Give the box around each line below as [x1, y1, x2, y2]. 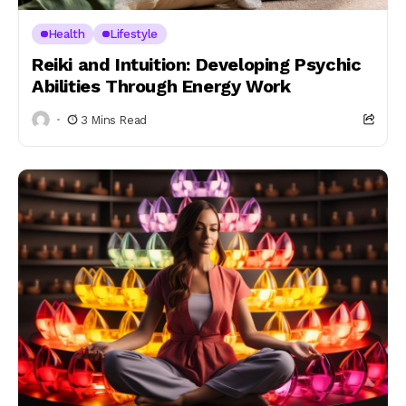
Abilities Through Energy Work [32, 75, 291, 97]
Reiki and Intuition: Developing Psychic [32, 53, 362, 75]
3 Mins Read [81, 112, 147, 127]
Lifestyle [110, 27, 158, 41]
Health [47, 27, 85, 41]
